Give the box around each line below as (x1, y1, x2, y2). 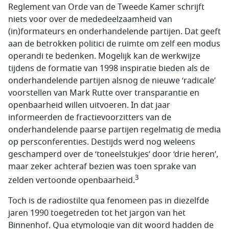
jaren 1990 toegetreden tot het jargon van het (8, 207, 186, 219)
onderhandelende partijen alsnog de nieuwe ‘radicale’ (8, 74, 216, 87)
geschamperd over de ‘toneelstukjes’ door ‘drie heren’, (8, 148, 218, 161)
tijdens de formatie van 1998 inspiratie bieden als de (8, 62, 210, 75)
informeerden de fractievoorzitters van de (8, 111, 171, 124)
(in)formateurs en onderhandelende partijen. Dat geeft (8, 25, 221, 38)
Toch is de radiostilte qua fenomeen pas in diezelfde (8, 194, 209, 207)
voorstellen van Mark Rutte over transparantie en (8, 86, 199, 99)
